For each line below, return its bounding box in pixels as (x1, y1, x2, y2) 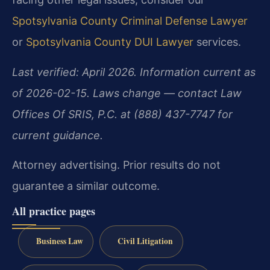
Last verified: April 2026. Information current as (12, 65, 256, 78)
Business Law (36, 235, 83, 248)
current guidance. (12, 128, 103, 142)
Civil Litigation (117, 235, 173, 248)
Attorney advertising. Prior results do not (12, 159, 221, 172)
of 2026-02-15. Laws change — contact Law (12, 86, 242, 99)
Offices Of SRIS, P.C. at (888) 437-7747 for (12, 107, 233, 121)
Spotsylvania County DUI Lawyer (26, 36, 193, 49)
